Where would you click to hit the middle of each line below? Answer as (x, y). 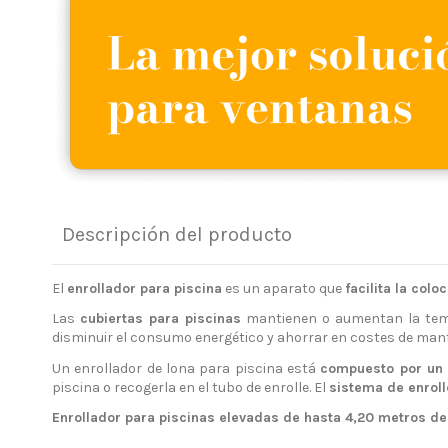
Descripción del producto (177, 235)
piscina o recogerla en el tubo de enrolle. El (190, 387)
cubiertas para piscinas (161, 319)
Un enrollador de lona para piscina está (186, 368)
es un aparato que (283, 289)
